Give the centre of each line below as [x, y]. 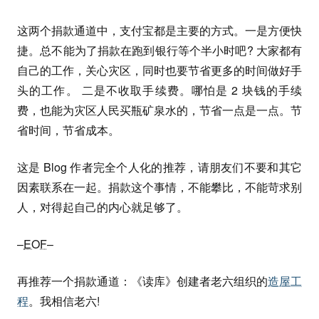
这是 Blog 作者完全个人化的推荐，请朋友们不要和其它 [159, 167]
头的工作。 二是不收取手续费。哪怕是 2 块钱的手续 [159, 90]
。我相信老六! [64, 301]
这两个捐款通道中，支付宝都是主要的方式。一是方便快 [159, 30]
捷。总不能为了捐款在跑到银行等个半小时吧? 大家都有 [159, 50]
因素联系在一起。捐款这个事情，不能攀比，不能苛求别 [159, 187]
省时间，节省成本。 [68, 130]
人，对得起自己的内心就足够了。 [103, 207]
